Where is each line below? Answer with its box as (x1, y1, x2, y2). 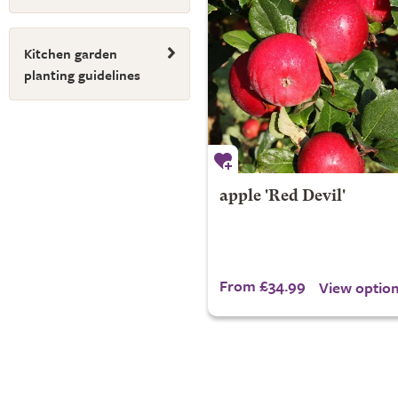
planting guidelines (24, 65, 140, 84)
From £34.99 (219, 275, 306, 297)
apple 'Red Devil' (219, 189, 346, 204)
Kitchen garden (24, 44, 117, 63)
